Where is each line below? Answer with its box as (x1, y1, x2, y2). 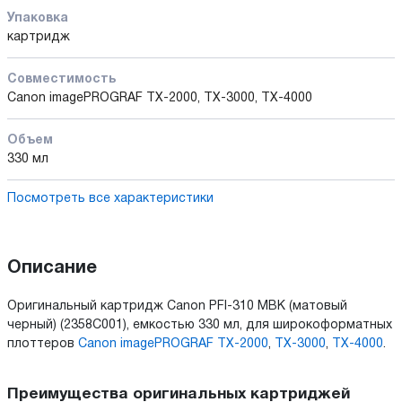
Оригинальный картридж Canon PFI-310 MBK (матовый (7, 300, 347, 312)
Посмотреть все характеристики (7, 192, 214, 205)
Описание (7, 259, 97, 276)
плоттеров (7, 337, 78, 350)
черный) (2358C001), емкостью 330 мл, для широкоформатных (7, 319, 392, 331)
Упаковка (7, 12, 68, 24)
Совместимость (7, 73, 116, 85)
